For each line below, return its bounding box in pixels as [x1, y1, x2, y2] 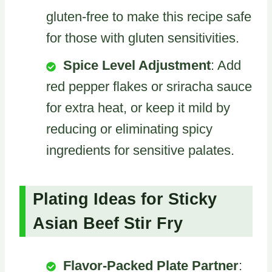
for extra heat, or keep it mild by [46, 100, 230, 116]
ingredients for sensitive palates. [46, 143, 234, 158]
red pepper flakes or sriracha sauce [46, 79, 252, 95]
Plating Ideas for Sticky [33, 189, 217, 208]
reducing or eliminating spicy [46, 121, 212, 137]
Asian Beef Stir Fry [33, 214, 183, 233]
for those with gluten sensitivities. [46, 30, 239, 46]
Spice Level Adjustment [63, 58, 211, 73]
